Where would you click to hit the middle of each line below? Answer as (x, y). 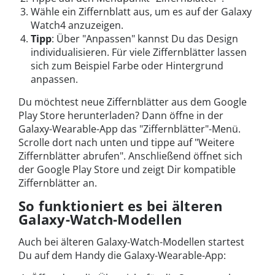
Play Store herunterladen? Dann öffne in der (121, 116)
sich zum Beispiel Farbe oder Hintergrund (127, 66)
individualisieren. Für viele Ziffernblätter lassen (139, 52)
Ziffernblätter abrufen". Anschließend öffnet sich (130, 156)
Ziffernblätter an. (58, 183)
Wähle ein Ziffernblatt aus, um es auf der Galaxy (141, 12)
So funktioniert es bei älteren (120, 206)
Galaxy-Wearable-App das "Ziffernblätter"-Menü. (130, 129)
